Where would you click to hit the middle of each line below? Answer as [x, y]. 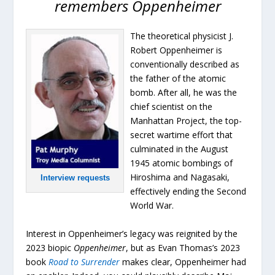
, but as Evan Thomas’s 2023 [183, 247]
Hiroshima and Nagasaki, [180, 177]
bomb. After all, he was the [184, 93]
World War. [152, 206]
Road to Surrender [84, 261]
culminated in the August [180, 149]
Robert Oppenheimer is [176, 50]
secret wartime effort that [182, 135]
